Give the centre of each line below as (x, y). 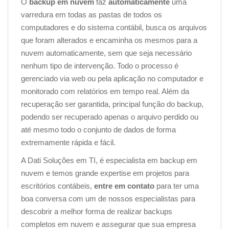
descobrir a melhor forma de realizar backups (97, 211)
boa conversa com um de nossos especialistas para (108, 198)
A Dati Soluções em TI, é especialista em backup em (109, 160)
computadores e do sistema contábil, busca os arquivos (114, 27)
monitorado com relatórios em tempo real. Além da (105, 91)
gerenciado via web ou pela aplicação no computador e (112, 78)
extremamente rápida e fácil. (68, 142)
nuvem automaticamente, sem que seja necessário (106, 53)
